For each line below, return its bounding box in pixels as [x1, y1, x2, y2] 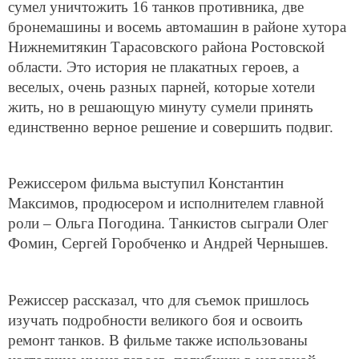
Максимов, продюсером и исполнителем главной [8, 195, 324, 212]
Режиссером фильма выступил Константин [8, 175, 284, 192]
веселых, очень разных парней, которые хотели [8, 78, 315, 95]
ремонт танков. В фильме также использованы [8, 331, 308, 349]
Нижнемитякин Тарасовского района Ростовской [8, 38, 325, 55]
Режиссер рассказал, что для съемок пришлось [8, 291, 309, 309]
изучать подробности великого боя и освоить [8, 311, 303, 329]
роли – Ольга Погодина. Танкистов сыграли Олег [8, 215, 329, 232]
